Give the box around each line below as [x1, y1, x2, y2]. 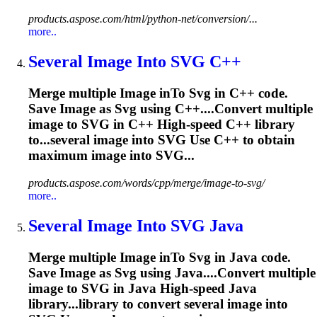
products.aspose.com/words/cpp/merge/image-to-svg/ [28, 177, 265, 189]
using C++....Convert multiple [137, 101, 313, 117]
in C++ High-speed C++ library [110, 117, 295, 132]
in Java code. [211, 249, 291, 265]
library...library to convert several [28, 296, 227, 311]
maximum [28, 148, 91, 163]
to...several [28, 132, 93, 148]
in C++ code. [211, 86, 288, 101]
